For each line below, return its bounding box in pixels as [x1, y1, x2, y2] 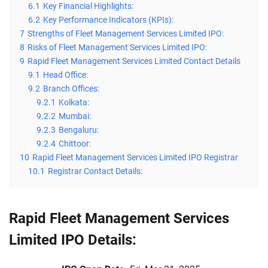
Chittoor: [59, 139, 91, 150]
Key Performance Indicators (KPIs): [43, 15, 173, 26]
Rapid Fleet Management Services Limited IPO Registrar [32, 153, 238, 163]
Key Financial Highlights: [43, 1, 133, 12]
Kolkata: [59, 98, 89, 108]
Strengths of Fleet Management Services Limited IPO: [28, 29, 224, 39]
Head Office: [43, 70, 88, 81]
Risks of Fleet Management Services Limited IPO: [28, 42, 207, 53]
